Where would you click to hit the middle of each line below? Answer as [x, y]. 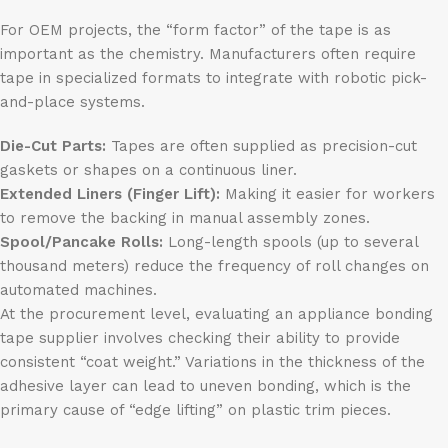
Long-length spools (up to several [290, 242]
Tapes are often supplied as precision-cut [261, 146]
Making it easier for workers [327, 194]
